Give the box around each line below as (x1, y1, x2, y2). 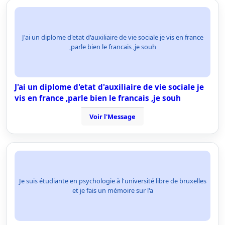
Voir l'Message (89, 112, 136, 121)
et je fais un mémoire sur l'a (72, 186, 153, 195)
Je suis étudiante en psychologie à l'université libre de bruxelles (19, 176, 206, 185)
